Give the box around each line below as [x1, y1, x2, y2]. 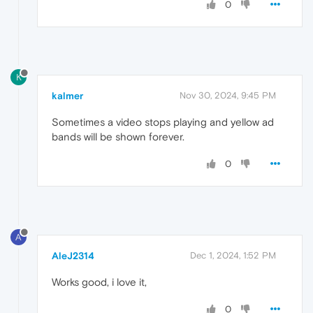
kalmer [52, 90, 83, 102]
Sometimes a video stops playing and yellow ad [52, 116, 274, 129]
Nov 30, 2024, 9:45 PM [180, 90, 276, 101]
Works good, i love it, [52, 276, 147, 289]
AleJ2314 [52, 250, 94, 262]
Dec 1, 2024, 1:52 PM [190, 250, 276, 261]
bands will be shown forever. [52, 131, 184, 143]
